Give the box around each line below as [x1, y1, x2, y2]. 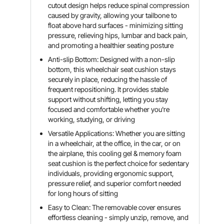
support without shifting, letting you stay [48, 95, 168, 103]
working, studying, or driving [48, 115, 135, 123]
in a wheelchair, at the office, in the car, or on [48, 139, 181, 147]
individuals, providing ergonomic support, [48, 169, 174, 177]
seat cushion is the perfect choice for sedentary [48, 159, 189, 167]
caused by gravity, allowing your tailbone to [48, 11, 177, 19]
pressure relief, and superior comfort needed [48, 179, 181, 187]
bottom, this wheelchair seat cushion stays [48, 65, 176, 73]
